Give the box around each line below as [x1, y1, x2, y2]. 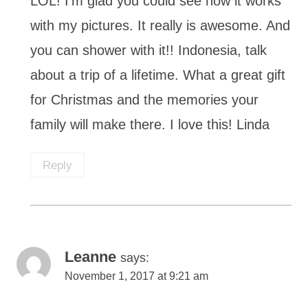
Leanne [65, 248, 116, 266]
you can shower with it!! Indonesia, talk [30, 42, 267, 58]
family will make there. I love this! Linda [30, 116, 269, 132]
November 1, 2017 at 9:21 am [65, 270, 208, 283]
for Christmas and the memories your [30, 91, 258, 107]
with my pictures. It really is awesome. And [30, 17, 290, 33]
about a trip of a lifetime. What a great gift [30, 67, 285, 82]
